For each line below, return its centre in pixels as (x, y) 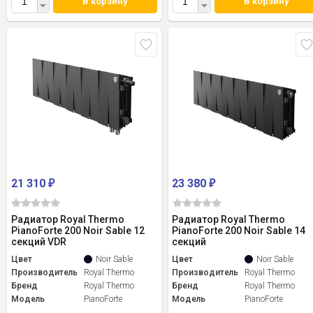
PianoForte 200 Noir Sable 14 (239, 231)
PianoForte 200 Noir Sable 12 (78, 231)
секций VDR (39, 242)
